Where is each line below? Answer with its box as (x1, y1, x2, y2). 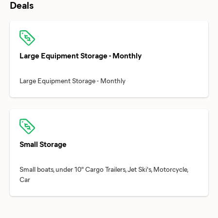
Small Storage (19, 138, 67, 149)
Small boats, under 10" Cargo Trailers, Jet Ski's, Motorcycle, (19, 164, 188, 174)
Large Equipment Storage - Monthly (19, 50, 142, 60)
